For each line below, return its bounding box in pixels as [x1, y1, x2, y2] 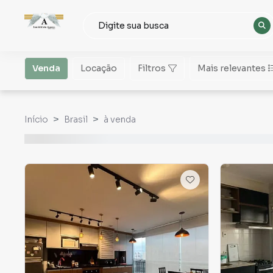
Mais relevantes [197, 62, 266, 74]
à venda [104, 114, 136, 125]
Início [24, 114, 48, 125]
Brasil [64, 114, 88, 125]
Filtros [138, 62, 166, 74]
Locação [80, 62, 117, 74]
